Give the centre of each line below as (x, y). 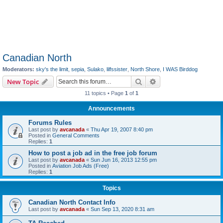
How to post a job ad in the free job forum (93, 153)
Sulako (95, 69)
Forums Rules (50, 122)
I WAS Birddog (180, 69)
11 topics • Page (105, 93)
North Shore (145, 69)
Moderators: (18, 69)
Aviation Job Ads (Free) (81, 166)
